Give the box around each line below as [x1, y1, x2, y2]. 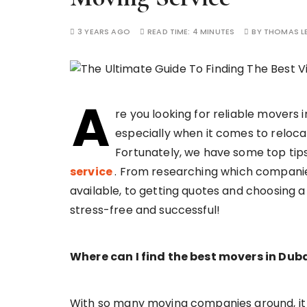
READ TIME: [147, 26, 193, 37]
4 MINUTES [192, 26, 235, 37]
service [70, 164, 115, 180]
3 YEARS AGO [77, 26, 130, 37]
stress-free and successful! [70, 202, 221, 219]
